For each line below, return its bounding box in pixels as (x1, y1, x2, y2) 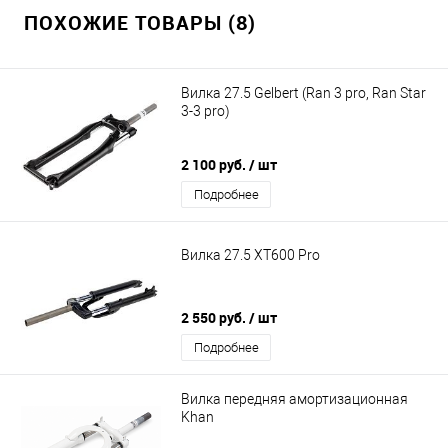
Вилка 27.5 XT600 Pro (181, 246, 320, 263)
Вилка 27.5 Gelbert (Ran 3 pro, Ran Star (181, 84, 426, 101)
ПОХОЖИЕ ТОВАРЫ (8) (24, 9, 256, 37)
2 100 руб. (181, 155, 249, 175)
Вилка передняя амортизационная (181, 390, 408, 407)
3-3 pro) (181, 102, 230, 119)
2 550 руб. (181, 308, 249, 328)
